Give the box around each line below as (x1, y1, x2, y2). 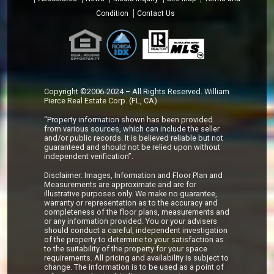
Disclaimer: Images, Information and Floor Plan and (44, 171, 223, 180)
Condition (96, 9, 128, 18)
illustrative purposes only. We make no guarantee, (44, 189, 217, 199)
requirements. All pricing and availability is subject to (44, 253, 229, 263)
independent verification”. (44, 152, 133, 161)
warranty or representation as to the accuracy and (44, 198, 218, 208)
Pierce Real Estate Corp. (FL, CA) (44, 96, 157, 106)
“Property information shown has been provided (44, 115, 213, 125)
